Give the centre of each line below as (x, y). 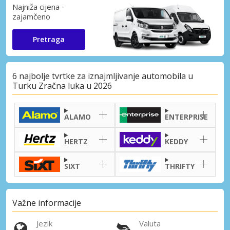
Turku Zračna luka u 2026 (62, 86)
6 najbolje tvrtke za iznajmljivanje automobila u (103, 76)
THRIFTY (180, 166)
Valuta (150, 224)
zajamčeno (31, 16)
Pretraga (49, 39)
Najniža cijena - (39, 6)
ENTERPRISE (186, 117)
